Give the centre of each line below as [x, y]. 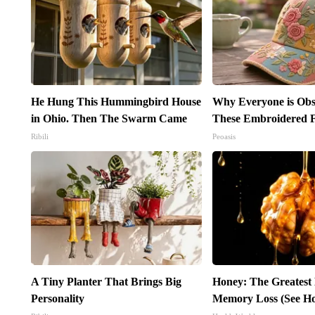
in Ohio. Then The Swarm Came [109, 119]
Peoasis [224, 137]
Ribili [39, 137]
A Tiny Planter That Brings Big [106, 282]
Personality [57, 299]
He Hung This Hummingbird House [116, 102]
